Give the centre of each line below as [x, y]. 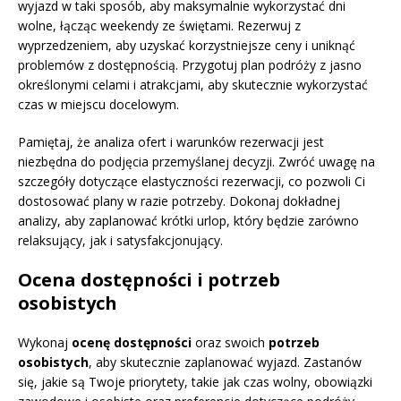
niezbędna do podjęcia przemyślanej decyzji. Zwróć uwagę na [196, 162]
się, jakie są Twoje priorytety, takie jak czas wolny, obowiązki [195, 382]
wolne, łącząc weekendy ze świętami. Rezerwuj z [159, 26]
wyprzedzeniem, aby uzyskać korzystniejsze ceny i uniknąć [187, 46]
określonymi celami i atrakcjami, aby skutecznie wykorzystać [193, 85]
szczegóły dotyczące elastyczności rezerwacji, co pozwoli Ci [192, 182]
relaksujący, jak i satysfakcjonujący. [120, 241]
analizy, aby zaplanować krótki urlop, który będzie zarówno [188, 221]
